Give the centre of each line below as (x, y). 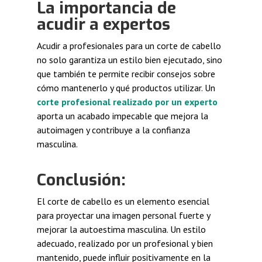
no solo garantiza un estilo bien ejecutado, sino (129, 59)
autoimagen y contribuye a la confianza (113, 130)
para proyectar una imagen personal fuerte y (123, 215)
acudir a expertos (103, 24)
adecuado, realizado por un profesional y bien (125, 243)
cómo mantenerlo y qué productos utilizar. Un (126, 87)
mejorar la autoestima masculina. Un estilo (121, 229)
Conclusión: (81, 180)
